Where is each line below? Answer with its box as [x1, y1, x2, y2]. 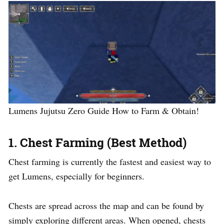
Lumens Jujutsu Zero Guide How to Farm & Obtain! [8, 104, 199, 116]
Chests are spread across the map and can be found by [8, 199, 204, 211]
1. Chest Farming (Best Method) [8, 134, 186, 150]
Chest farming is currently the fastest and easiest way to [8, 155, 211, 167]
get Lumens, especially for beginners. [8, 169, 144, 182]
